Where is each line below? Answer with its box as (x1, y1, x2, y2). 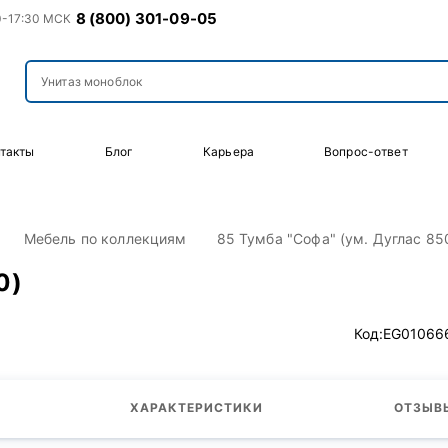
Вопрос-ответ (323, 144, 408, 159)
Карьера (203, 144, 255, 159)
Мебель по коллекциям (23, 230, 187, 247)
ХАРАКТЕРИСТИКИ (130, 400, 263, 415)
